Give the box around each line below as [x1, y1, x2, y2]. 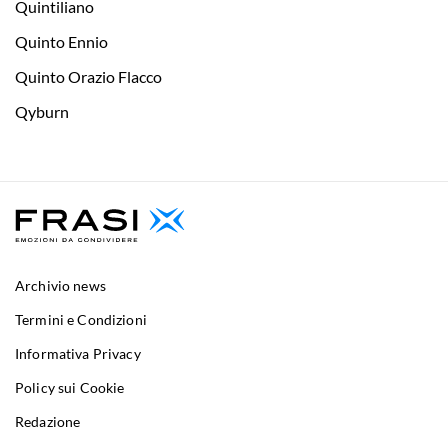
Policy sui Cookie [15, 379, 125, 397]
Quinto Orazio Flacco [15, 67, 162, 87]
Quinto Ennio [15, 32, 108, 52]
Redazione [15, 413, 81, 431]
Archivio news [15, 277, 106, 295]
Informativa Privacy [15, 345, 141, 363]
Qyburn [15, 102, 69, 122]
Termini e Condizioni [15, 311, 147, 329]
